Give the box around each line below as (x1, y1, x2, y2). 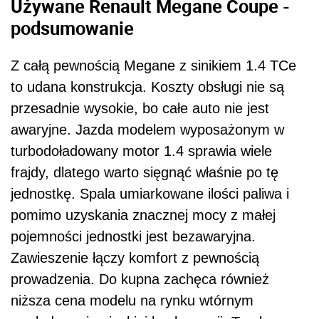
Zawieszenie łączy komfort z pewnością (11, 249, 259, 266)
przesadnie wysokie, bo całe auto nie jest (11, 100, 269, 116)
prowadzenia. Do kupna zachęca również (11, 271, 269, 287)
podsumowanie (11, 16, 134, 41)
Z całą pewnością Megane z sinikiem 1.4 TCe (11, 57, 296, 73)
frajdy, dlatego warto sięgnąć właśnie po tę (11, 164, 278, 180)
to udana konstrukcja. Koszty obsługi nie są (11, 78, 284, 95)
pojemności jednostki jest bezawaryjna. (11, 228, 256, 244)
